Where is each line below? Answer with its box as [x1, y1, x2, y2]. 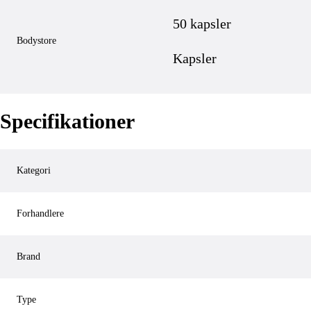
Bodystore [17, 35, 56, 47]
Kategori [17, 165, 51, 176]
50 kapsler [173, 16, 231, 32]
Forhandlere [17, 208, 64, 219]
